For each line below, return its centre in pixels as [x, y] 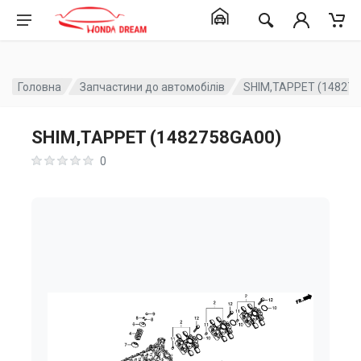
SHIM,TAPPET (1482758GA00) [156, 137]
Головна [39, 87]
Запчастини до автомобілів [153, 87]
